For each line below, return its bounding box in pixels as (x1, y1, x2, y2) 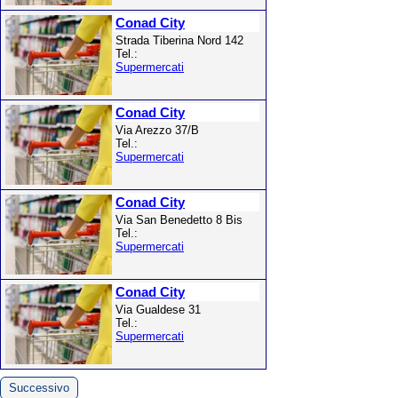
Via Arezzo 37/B (115, 123, 199, 137)
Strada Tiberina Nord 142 (115, 34, 243, 47)
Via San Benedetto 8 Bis (115, 213, 243, 227)
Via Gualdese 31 (115, 303, 201, 316)
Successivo (9, 381, 69, 394)
